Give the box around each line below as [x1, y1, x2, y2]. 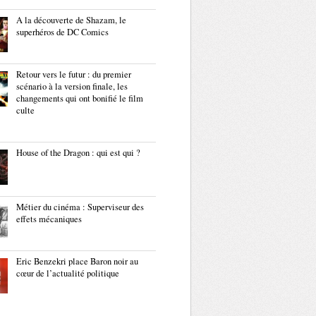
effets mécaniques [16, 213, 82, 225]
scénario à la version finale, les [16, 80, 128, 92]
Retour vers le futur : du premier [16, 68, 131, 80]
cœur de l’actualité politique [16, 267, 119, 279]
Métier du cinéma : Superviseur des [16, 201, 144, 213]
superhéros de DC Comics [16, 26, 109, 38]
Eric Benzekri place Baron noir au [16, 255, 138, 267]
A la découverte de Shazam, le [16, 14, 126, 26]
